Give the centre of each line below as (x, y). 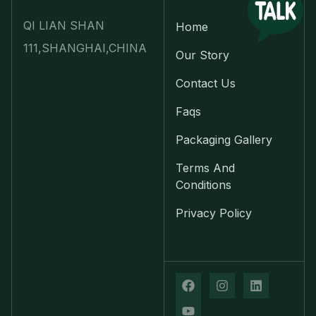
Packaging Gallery (224, 140)
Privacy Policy (213, 213)
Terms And (205, 168)
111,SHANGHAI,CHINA (87, 48)
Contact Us (205, 84)
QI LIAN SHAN (64, 26)
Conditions (203, 185)
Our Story (202, 55)
